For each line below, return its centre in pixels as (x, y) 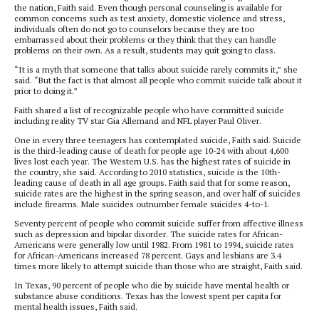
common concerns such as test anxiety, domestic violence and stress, (150, 18)
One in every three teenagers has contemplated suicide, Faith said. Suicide (158, 140)
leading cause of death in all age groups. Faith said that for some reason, (152, 183)
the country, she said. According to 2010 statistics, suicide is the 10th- (147, 172)
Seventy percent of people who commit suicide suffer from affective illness (159, 223)
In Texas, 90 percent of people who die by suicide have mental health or (152, 285)
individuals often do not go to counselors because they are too (134, 29)
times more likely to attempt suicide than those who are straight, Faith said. (158, 266)
